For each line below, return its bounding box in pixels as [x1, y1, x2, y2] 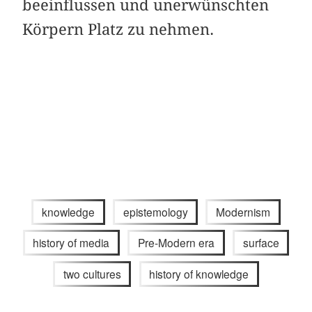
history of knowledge [149, 265, 249, 281]
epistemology [123, 203, 188, 219]
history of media [33, 235, 110, 251]
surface [242, 235, 279, 251]
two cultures [63, 265, 121, 281]
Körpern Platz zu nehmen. [22, 19, 214, 38]
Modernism [216, 203, 271, 219]
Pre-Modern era [138, 235, 214, 251]
